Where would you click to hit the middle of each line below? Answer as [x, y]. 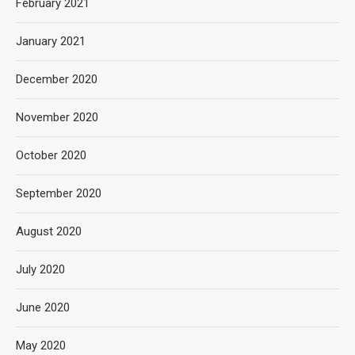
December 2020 [57, 79]
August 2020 [49, 231]
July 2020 [40, 269]
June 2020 [43, 307]
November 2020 [57, 117]
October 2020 [51, 155]
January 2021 [51, 41]
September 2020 [59, 193]
